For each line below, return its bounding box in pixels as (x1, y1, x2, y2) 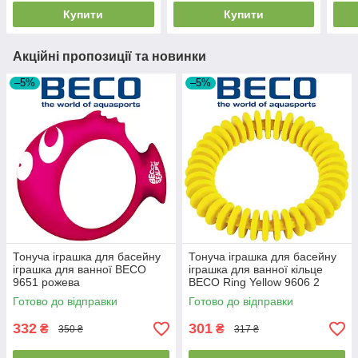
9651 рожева (13, 276, 80, 288)
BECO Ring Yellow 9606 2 (189, 276, 320, 288)
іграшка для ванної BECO (13, 263, 146, 276)
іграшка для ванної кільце (189, 263, 323, 276)
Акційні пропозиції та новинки (13, 50, 206, 63)
